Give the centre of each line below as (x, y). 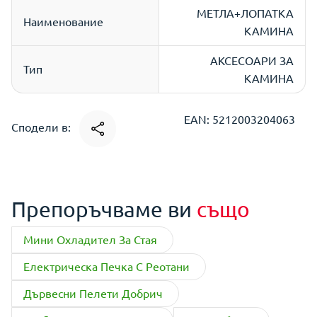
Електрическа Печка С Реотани (106, 266)
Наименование (63, 21)
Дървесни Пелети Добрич (93, 293)
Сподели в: (42, 127)
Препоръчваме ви (104, 209)
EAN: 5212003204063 (240, 119)
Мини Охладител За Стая (90, 239)
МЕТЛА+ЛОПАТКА (245, 13)
